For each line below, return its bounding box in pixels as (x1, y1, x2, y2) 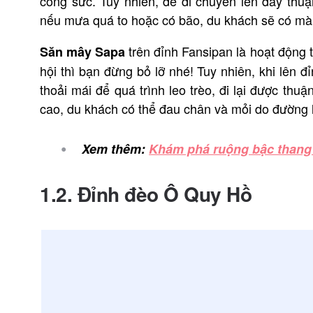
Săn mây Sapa (40, 43, 126, 61)
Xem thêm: (82, 140, 150, 158)
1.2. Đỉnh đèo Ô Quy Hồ (40, 180, 252, 208)
